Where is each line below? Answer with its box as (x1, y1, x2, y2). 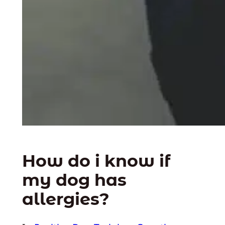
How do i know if (22, 151, 170, 171)
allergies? (22, 189, 109, 209)
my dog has (22, 170, 127, 190)
